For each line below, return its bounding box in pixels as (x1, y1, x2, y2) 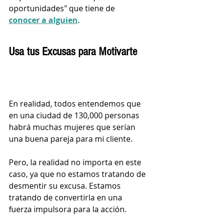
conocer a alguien (9, 14, 78, 25)
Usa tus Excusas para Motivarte (9, 44, 137, 58)
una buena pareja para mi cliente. (9, 133, 134, 145)
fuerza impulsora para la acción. (9, 204, 127, 215)
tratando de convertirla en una (9, 192, 124, 203)
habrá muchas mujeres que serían (9, 122, 137, 133)
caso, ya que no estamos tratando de (9, 169, 148, 180)
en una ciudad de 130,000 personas (9, 110, 141, 121)
